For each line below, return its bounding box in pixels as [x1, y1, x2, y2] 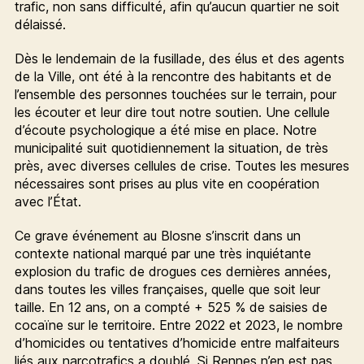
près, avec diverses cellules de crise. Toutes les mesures [14, 157, 349, 174]
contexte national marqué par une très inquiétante [14, 245, 311, 262]
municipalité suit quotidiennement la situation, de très [14, 139, 328, 156]
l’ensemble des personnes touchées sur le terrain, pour [14, 85, 336, 102]
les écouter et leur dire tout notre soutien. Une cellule [14, 103, 330, 120]
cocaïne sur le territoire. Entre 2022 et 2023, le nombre [14, 316, 343, 333]
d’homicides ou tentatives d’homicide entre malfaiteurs [14, 334, 340, 351]
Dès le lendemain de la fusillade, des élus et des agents [14, 50, 344, 67]
